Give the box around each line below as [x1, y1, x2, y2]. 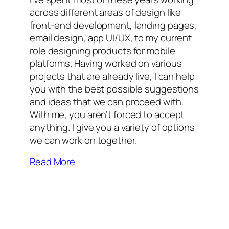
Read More [30, 155, 76, 169]
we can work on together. [30, 133, 137, 147]
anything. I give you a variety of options [30, 121, 195, 134]
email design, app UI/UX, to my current [30, 31, 192, 45]
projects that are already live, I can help [30, 70, 195, 83]
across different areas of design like [30, 6, 181, 19]
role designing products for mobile [30, 44, 175, 58]
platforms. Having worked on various [30, 57, 182, 71]
